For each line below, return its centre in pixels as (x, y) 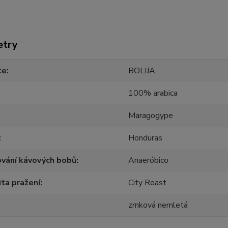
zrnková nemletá (158, 205)
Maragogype (151, 116)
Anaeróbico (149, 160)
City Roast (148, 183)
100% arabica (153, 93)
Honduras (146, 138)
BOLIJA (142, 71)
